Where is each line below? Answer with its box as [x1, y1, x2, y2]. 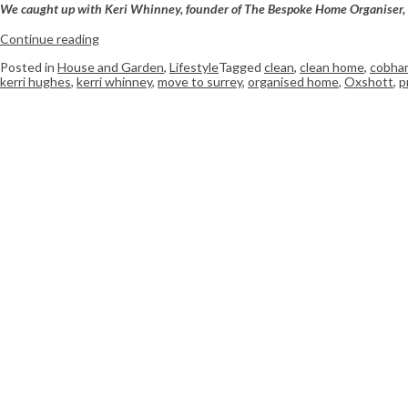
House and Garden [57, 59, 164, 76]
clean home [300, 59, 364, 76]
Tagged [219, 59, 264, 76]
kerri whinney [76, 74, 152, 90]
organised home [248, 74, 339, 90]
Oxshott [344, 74, 393, 90]
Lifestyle [169, 59, 219, 76]
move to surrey [158, 74, 242, 90]
